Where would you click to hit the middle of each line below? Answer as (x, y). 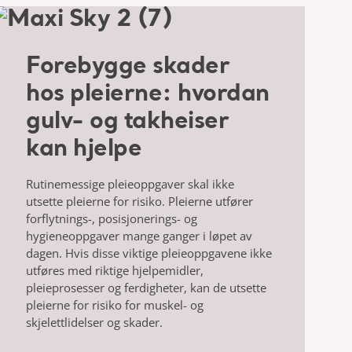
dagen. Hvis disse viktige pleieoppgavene (138, 253)
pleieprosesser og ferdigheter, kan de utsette (147, 287)
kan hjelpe (84, 149)
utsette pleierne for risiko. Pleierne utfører (140, 201)
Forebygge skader (128, 66)
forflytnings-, (62, 218)
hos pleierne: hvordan (148, 94)
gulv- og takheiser (128, 121)
